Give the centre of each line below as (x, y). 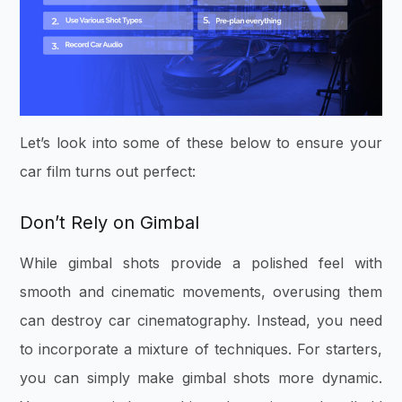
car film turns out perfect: (108, 172)
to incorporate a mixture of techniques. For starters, (201, 350)
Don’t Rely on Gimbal (110, 223)
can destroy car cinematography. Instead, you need (201, 321)
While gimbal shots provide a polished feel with (201, 263)
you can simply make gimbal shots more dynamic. (201, 378)
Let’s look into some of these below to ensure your (201, 143)
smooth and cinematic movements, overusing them (201, 292)
